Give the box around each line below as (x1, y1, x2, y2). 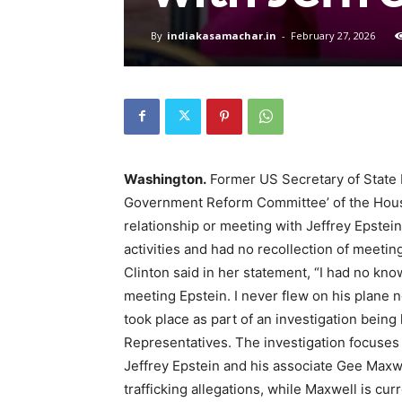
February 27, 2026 (291, 28, 375, 42)
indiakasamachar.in (167, 28, 276, 42)
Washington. (124, 170, 206, 188)
